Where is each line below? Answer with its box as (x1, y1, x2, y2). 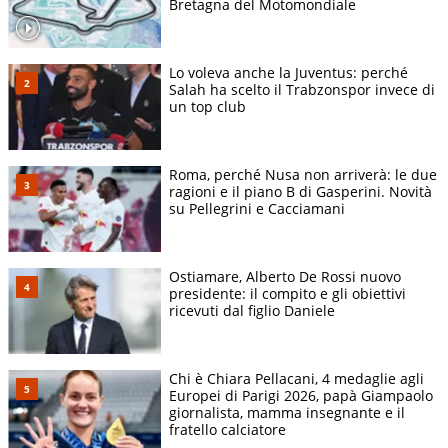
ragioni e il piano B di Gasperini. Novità (169, 181, 432, 201)
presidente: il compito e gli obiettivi (169, 283, 406, 303)
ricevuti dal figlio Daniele (169, 300, 335, 320)
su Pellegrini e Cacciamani (169, 198, 345, 218)
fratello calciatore (169, 419, 286, 439)
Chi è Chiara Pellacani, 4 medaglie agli (169, 368, 424, 388)
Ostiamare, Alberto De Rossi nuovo (169, 266, 401, 286)
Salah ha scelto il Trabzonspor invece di (169, 79, 435, 99)
